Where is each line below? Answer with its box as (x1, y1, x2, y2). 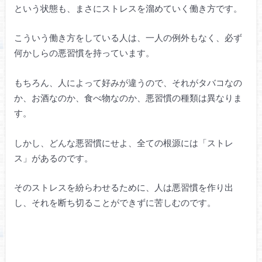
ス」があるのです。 (13, 152, 93, 163)
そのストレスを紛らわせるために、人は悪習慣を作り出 (13, 182, 233, 193)
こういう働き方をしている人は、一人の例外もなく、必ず (13, 32, 242, 43)
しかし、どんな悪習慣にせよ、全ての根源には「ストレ (13, 137, 233, 148)
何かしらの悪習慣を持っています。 (13, 47, 154, 58)
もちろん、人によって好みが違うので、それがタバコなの (13, 77, 242, 88)
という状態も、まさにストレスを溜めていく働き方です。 (13, 2, 242, 13)
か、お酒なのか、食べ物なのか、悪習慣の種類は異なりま (13, 92, 242, 103)
